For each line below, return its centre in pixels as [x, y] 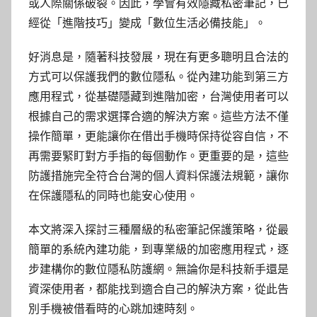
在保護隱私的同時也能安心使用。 [113, 196]
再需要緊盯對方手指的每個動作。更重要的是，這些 [158, 156]
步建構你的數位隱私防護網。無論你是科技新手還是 [158, 270]
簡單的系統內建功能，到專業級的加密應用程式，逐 [158, 250]
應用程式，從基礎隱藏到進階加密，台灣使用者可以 [158, 97]
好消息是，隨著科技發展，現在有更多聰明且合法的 [158, 57]
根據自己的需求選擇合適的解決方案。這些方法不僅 [158, 117]
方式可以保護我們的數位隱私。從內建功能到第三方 [158, 77]
